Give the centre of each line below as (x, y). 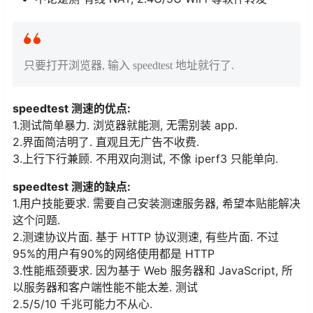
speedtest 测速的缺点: (72, 187)
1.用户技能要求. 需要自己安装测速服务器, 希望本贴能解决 (156, 204)
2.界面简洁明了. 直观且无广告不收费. (106, 142)
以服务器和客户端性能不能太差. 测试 (105, 287)
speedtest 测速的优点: (72, 109)
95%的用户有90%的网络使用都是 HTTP (114, 254)
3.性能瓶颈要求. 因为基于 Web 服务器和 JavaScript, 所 (153, 271)
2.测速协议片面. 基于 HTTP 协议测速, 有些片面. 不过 (146, 237)
